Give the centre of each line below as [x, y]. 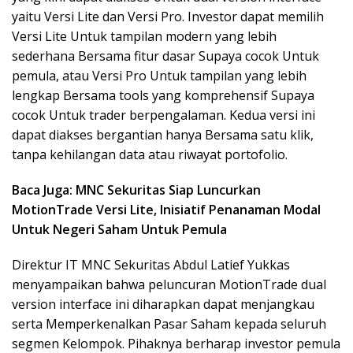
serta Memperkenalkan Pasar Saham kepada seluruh [169, 324]
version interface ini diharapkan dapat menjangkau [163, 304]
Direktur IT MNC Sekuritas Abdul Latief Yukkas [151, 265]
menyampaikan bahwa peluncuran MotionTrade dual [169, 284]
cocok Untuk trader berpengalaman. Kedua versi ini [163, 115]
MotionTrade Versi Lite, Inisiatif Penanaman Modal [166, 210]
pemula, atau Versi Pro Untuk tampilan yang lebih [159, 76]
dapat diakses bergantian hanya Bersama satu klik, [163, 135]
